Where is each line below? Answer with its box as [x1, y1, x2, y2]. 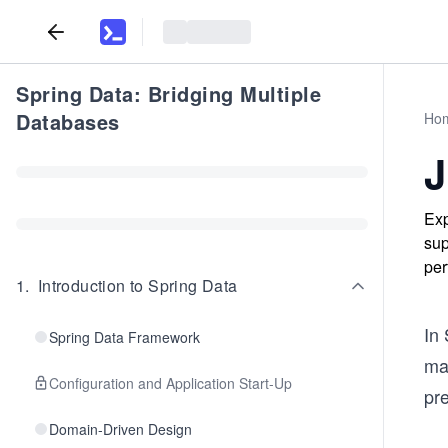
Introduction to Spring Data [37, 274, 238, 297]
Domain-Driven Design [49, 419, 192, 439]
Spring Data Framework [49, 327, 200, 347]
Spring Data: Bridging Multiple [16, 79, 321, 108]
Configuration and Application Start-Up [49, 373, 292, 393]
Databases [16, 107, 120, 136]
